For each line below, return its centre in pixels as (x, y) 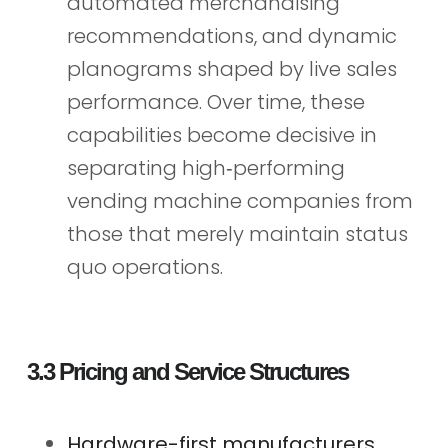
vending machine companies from (239, 200)
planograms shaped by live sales (231, 68)
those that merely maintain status (237, 233)
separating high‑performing (205, 167)
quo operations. (144, 266)
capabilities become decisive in (221, 134)
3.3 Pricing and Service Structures (187, 371)
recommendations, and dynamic (231, 35)
